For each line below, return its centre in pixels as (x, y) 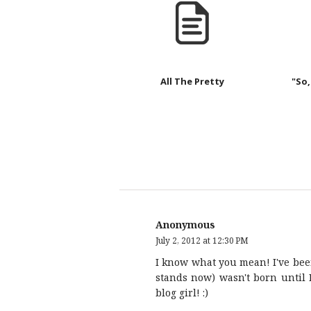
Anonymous (185, 224)
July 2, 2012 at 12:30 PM (202, 240)
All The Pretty (192, 81)
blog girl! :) (182, 292)
